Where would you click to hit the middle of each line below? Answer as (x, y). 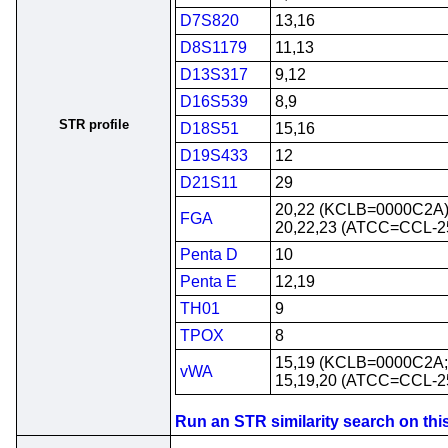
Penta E (208, 281)
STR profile (93, 124)
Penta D (209, 254)
